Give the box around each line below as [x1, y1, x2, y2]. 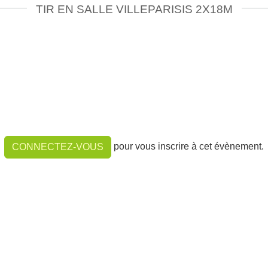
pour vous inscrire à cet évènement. [111, 141, 264, 152]
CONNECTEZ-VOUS [12, 141, 103, 152]
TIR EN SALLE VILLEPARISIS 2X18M [35, 2, 233, 16]
